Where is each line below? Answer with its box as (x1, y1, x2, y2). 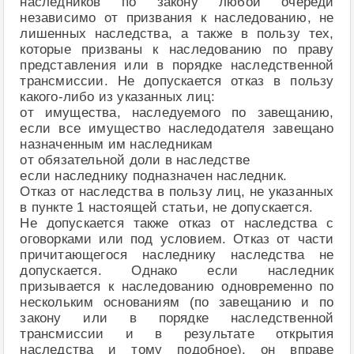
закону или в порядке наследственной (20, 311, 334, 326)
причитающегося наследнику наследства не (20, 247, 334, 263)
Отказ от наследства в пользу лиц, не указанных (20, 184, 334, 200)
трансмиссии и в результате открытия (20, 326, 334, 342)
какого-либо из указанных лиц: (20, 89, 216, 105)
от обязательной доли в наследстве (20, 153, 250, 168)
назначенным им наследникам (20, 137, 213, 153)
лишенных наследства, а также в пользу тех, (20, 26, 334, 42)
